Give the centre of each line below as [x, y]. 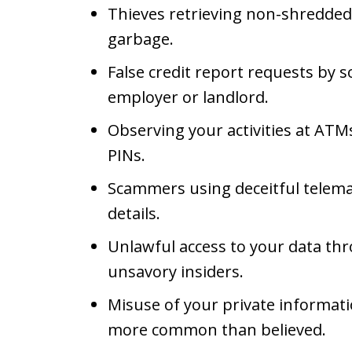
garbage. [141, 39]
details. [134, 213]
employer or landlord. [188, 97]
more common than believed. [217, 330]
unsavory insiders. [176, 271]
